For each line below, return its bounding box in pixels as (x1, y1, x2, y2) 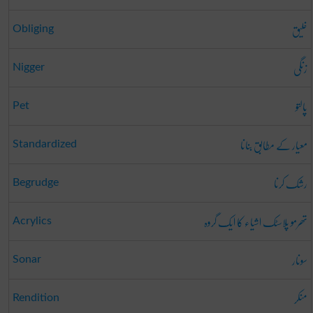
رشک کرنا (273, 169, 307, 197)
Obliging (12, 22, 54, 34)
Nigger (12, 61, 45, 73)
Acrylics (12, 214, 52, 226)
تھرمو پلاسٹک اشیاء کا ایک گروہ (203, 208, 307, 235)
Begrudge (12, 176, 59, 188)
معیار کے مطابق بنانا (240, 131, 307, 159)
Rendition (12, 291, 59, 303)
